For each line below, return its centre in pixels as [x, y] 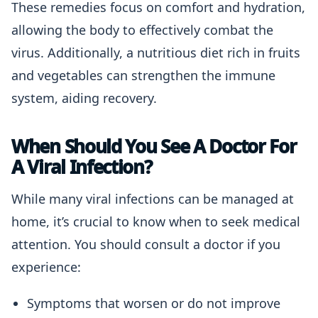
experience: [46, 267]
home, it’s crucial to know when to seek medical [156, 221]
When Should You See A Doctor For [154, 146]
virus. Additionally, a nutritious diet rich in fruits [156, 53]
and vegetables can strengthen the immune [143, 75]
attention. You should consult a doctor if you [146, 244]
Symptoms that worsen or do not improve [154, 303]
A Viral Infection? [82, 167]
